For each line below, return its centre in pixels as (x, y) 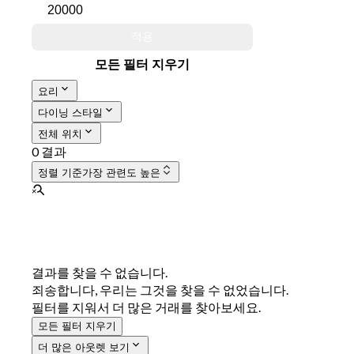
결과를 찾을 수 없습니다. (100, 273)
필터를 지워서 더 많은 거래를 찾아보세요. (146, 307)
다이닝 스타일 (70, 113)
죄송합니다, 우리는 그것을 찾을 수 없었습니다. (160, 290)
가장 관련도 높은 (121, 173)
